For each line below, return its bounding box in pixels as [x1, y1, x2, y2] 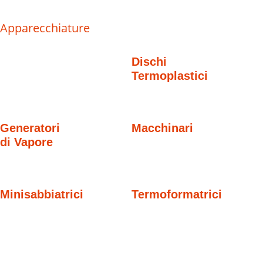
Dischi [131, 55, 167, 69]
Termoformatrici [131, 187, 222, 201]
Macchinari [131, 122, 193, 135]
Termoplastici [131, 69, 208, 83]
